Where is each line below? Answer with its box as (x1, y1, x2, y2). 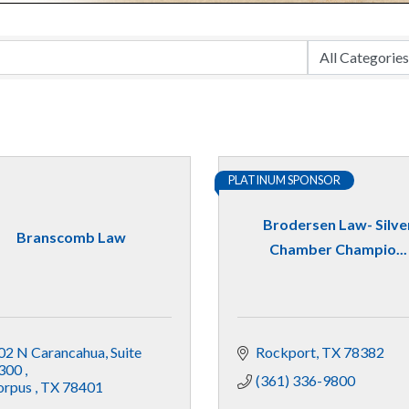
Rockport (256, 342, 316, 361)
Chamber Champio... (268, 240, 407, 258)
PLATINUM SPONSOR (228, 172, 341, 187)
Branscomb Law (16, 227, 126, 246)
